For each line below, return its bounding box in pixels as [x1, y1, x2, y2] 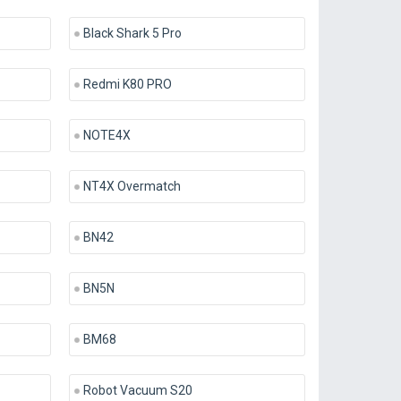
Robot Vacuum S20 [82, 383, 192, 397]
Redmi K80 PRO [82, 77, 172, 91]
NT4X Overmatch [82, 179, 181, 193]
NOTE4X [82, 128, 131, 142]
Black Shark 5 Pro [82, 26, 182, 40]
